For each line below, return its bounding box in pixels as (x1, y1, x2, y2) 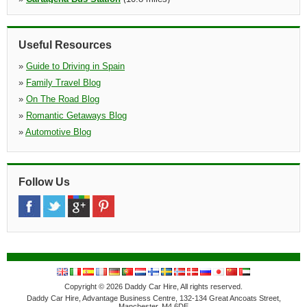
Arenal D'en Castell (26, 10, 106, 20)
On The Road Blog (26, 94, 99, 104)
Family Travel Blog (26, 77, 101, 88)
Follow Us (19, 176, 70, 188)
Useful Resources (19, 39, 112, 51)
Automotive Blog (25, 127, 91, 137)
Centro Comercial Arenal (25, 23, 122, 34)
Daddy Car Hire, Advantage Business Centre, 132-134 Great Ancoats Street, (26, 294, 281, 302)
